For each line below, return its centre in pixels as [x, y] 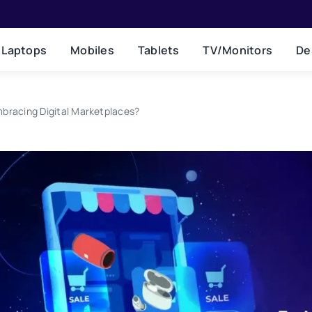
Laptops [24, 50]
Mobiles [92, 50]
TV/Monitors [238, 50]
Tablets [158, 50]
